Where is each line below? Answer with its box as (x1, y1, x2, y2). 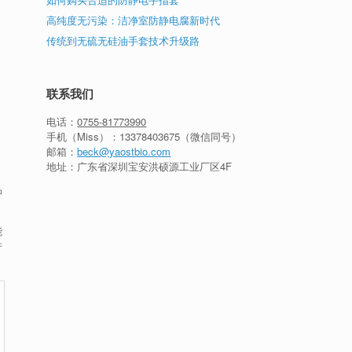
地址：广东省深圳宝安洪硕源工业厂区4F (46, 159, 233, 174)
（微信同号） (180, 129, 242, 144)
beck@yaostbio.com (77, 144, 171, 159)
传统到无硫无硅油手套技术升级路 (46, 33, 200, 48)
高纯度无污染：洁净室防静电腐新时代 (46, 13, 221, 27)
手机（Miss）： (46, 129, 120, 144)
